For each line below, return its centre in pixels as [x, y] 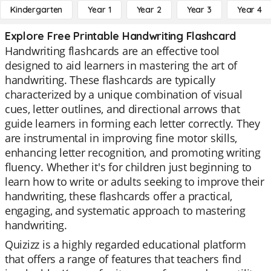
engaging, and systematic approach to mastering [125, 211]
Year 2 [149, 10]
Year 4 [249, 10]
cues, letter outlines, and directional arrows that [122, 109]
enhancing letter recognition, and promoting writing [133, 152]
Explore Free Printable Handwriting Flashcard [121, 36]
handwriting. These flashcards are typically [110, 80]
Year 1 [100, 10]
